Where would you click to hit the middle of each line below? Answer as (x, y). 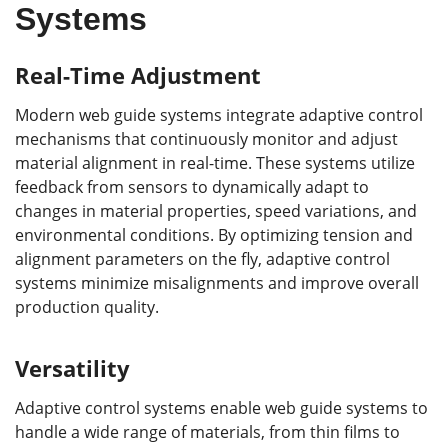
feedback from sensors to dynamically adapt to (192, 187)
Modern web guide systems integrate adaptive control (219, 115)
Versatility (72, 368)
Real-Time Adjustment (138, 75)
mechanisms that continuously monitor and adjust (206, 139)
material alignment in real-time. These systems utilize (215, 163)
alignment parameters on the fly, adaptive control (202, 259)
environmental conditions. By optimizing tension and (214, 235)
